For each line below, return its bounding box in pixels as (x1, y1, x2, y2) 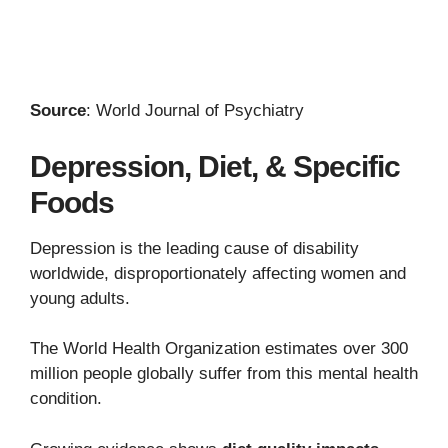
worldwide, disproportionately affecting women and (30, 263, 406, 283)
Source (30, 101, 86, 121)
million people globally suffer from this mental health (30, 364, 418, 384)
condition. (30, 389, 102, 409)
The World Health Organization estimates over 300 (30, 339, 408, 359)
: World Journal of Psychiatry (86, 101, 304, 121)
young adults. (30, 288, 130, 308)
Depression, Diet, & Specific (30, 149, 400, 183)
